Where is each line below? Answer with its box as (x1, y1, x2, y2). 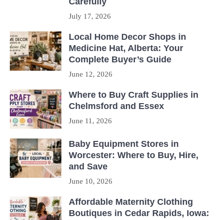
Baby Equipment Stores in (69, 139, 179, 149)
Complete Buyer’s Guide (69, 55, 171, 65)
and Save (69, 162, 108, 172)
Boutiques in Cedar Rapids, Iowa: (69, 208, 209, 219)
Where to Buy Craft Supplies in (69, 90, 198, 100)
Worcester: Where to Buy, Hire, (69, 150, 198, 161)
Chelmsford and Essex (69, 101, 164, 111)
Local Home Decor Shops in (69, 32, 186, 42)
